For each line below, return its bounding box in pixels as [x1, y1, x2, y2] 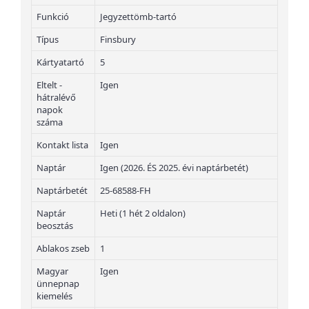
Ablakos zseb [37, 242, 90, 255]
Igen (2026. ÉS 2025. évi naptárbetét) [100, 161, 248, 175]
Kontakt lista [37, 139, 88, 152]
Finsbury [100, 33, 136, 46]
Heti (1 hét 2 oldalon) [100, 207, 186, 220]
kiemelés [37, 290, 72, 303]
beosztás [37, 219, 73, 232]
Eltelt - [37, 79, 62, 92]
